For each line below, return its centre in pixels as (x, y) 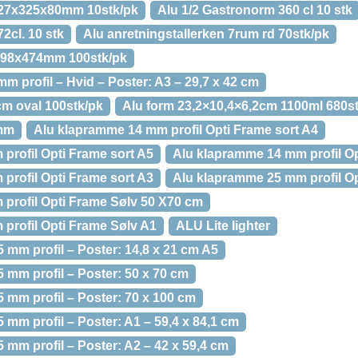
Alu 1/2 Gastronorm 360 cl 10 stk (255, 10)
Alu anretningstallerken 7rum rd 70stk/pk (206, 34)
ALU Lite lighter (223, 226)
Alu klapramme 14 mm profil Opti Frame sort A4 (176, 130)
